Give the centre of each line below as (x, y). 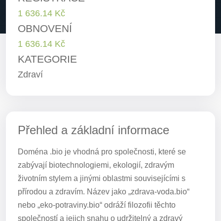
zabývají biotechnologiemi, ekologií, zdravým (96, 165)
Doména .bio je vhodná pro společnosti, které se (102, 152)
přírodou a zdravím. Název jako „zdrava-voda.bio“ (104, 192)
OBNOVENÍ (45, 28)
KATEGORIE (47, 59)
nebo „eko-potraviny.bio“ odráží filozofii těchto (97, 205)
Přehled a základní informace (93, 130)
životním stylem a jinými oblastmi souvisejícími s (102, 178)
